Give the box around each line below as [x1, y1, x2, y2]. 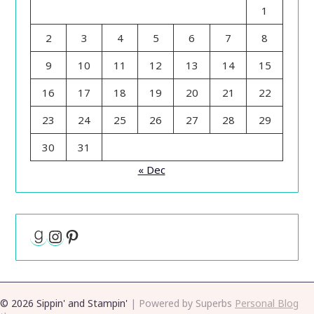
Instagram [46, 224, 128, 247]
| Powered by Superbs [130, 296, 235, 310]
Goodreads [29, 224, 114, 247]
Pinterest [63, 224, 135, 247]
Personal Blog [235, 296, 299, 310]
